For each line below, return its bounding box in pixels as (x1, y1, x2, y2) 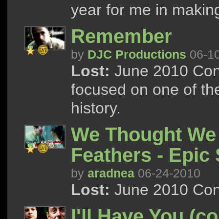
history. (71, 99, 121, 117)
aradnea (88, 166, 134, 180)
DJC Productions (88, 47, 186, 61)
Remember (71, 25, 172, 47)
